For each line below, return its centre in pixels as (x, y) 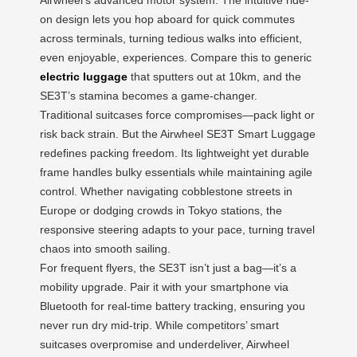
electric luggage (84, 76)
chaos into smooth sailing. (105, 248)
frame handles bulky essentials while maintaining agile (176, 172)
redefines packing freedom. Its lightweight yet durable (175, 153)
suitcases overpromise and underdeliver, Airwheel (165, 344)
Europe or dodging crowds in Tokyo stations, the (161, 210)
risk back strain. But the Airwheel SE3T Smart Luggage (178, 133)
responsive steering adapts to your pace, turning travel (177, 229)
